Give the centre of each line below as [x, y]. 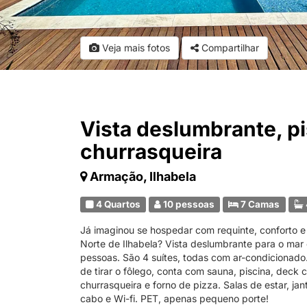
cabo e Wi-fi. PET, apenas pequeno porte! [174, 298]
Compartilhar [230, 48]
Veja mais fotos [135, 48]
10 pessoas [188, 204]
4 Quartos [118, 204]
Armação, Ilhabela [143, 176]
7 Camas [259, 204]
